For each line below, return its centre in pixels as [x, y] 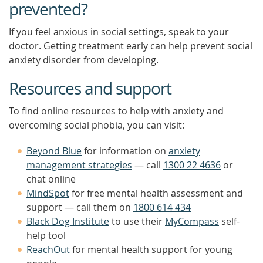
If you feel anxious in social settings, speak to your [119, 32]
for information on [125, 151]
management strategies [79, 165]
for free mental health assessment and [156, 193]
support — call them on [80, 207]
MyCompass [192, 221]
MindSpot [48, 193]
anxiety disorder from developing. [84, 60]
